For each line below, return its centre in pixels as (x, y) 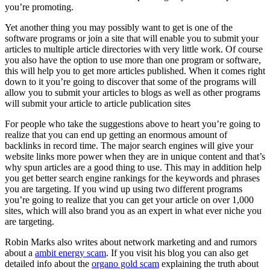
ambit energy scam (71, 253)
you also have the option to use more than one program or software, (133, 60)
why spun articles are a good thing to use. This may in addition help (133, 167)
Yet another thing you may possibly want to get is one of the (119, 27)
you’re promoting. (39, 7)
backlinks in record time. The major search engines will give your (129, 145)
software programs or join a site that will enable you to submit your (132, 38)
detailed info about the (48, 263)
